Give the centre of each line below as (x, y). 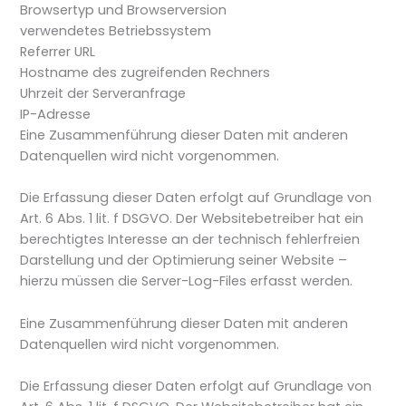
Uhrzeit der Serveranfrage (103, 94)
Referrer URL (58, 52)
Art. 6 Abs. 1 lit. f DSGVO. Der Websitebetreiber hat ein (192, 219)
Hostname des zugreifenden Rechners (145, 73)
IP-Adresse (56, 115)
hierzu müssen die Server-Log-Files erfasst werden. (187, 281)
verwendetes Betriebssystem (116, 31)
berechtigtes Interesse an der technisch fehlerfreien (190, 240)
